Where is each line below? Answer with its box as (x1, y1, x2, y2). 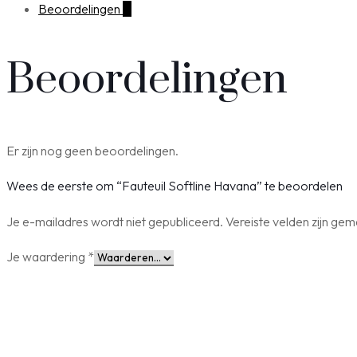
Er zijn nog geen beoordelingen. (6, 142, 178, 159)
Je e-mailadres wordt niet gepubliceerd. (6, 213, 223, 229)
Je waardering (6, 248, 88, 265)
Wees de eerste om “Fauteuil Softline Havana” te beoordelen (6, 177, 343, 194)
